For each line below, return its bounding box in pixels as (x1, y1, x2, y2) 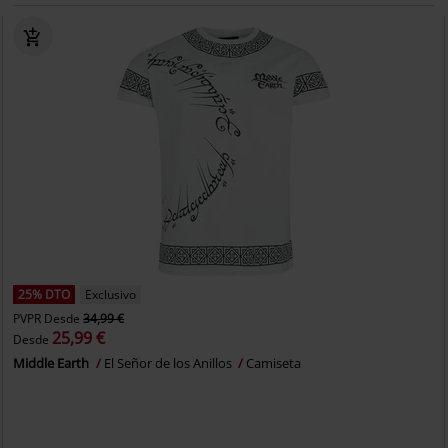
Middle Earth (13, 354, 93, 372)
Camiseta (246, 354, 302, 372)
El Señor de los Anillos (104, 354, 236, 372)
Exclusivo (85, 286, 137, 303)
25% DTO (18, 286, 71, 303)
